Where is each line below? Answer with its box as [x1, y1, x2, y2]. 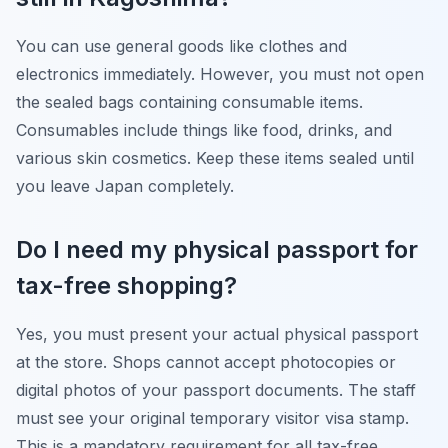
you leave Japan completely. [16, 176, 234, 197]
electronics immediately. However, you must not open [16, 64, 424, 85]
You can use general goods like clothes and [16, 36, 347, 57]
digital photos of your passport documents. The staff [16, 380, 416, 401]
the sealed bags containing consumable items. [16, 92, 363, 113]
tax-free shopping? [16, 271, 237, 301]
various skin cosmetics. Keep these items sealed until [16, 148, 414, 169]
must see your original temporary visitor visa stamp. [16, 408, 409, 429]
